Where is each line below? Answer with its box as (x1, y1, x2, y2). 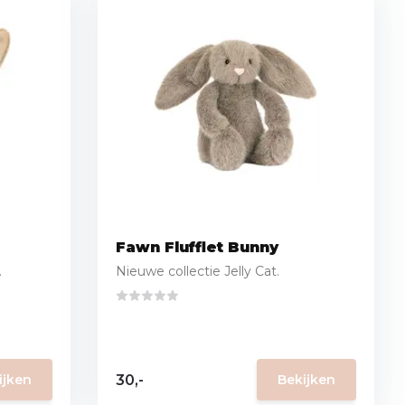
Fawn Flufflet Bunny (116, 239, 279, 256)
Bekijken (278, 372, 336, 388)
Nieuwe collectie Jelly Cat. (116, 263, 280, 279)
